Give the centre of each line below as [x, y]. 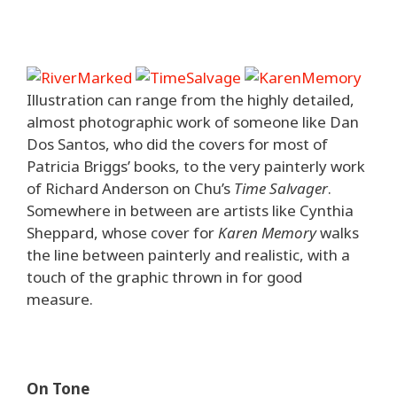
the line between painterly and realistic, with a [188, 255]
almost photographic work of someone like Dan [193, 122]
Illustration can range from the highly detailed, [191, 100]
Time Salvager [281, 188]
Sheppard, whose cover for [122, 233]
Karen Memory [267, 233]
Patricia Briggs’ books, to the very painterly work [196, 166]
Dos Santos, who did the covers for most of [177, 144]
